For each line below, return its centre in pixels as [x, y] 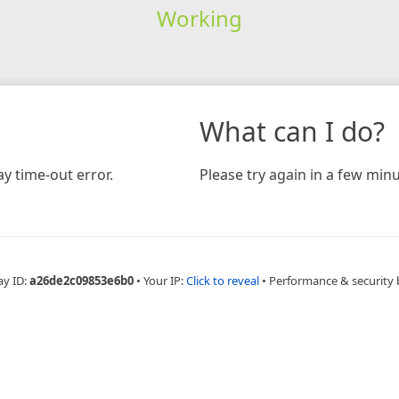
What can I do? [292, 131]
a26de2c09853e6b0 [81, 280]
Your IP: [164, 280]
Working [199, 18]
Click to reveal [222, 280]
